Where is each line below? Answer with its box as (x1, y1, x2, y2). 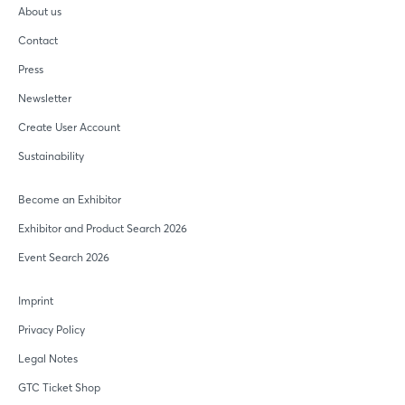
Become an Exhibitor (18, 193, 121, 207)
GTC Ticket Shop (18, 381, 100, 395)
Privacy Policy (18, 323, 85, 337)
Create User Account (18, 120, 120, 135)
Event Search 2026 (18, 250, 109, 265)
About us (18, 5, 61, 19)
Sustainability (18, 149, 84, 164)
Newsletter (18, 91, 71, 106)
